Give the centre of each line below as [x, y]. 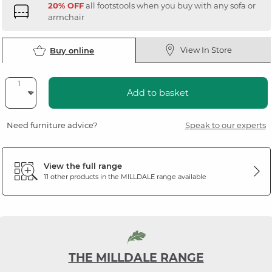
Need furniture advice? [52, 125]
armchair [66, 17]
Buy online [72, 50]
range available [180, 177]
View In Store [206, 49]
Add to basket [158, 93]
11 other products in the [82, 177]
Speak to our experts [225, 125]
